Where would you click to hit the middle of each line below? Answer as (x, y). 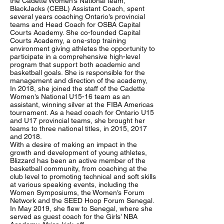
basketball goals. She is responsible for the (77, 72)
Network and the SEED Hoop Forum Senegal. (82, 200)
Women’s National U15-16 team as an (70, 96)
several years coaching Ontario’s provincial (77, 16)
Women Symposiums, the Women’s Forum (77, 192)
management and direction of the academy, (79, 80)
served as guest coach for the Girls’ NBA (74, 216)
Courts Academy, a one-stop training (68, 40)
